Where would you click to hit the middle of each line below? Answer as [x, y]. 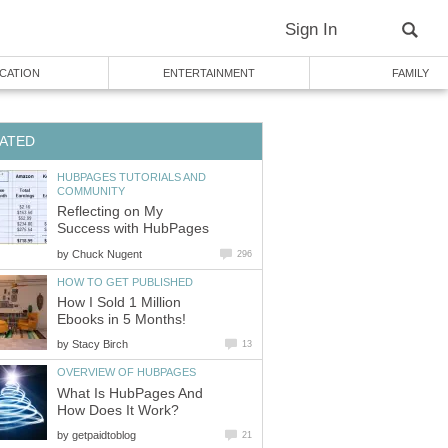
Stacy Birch [100, 344]
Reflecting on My [110, 212]
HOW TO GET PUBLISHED [125, 281]
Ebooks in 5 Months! [121, 320]
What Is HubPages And [130, 393]
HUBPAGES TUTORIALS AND [131, 176]
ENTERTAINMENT [209, 73]
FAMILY [410, 73]
